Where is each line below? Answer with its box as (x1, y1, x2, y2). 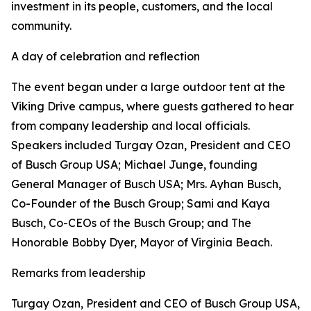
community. (11, 19, 72, 33)
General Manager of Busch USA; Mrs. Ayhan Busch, (11, 177, 281, 192)
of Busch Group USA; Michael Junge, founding (11, 158, 258, 172)
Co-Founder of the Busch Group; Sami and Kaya (11, 196, 270, 211)
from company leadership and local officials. (11, 119, 250, 133)
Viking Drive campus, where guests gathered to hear (11, 99, 294, 114)
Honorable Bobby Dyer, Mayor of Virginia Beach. (11, 235, 272, 250)
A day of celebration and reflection (11, 49, 200, 64)
